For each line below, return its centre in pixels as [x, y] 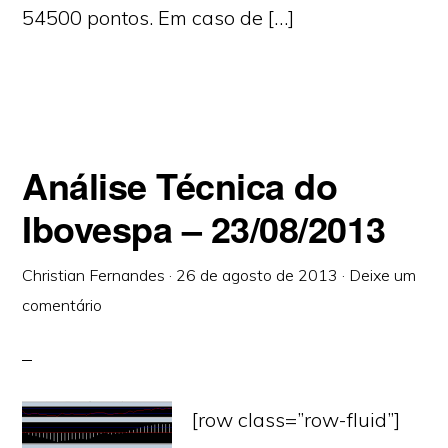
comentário [62, 305]
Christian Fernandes [94, 275]
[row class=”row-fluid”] [296, 419]
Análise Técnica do [180, 185]
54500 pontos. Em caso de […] [158, 17]
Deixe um [383, 275]
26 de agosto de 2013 [257, 275]
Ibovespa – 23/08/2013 [204, 228]
